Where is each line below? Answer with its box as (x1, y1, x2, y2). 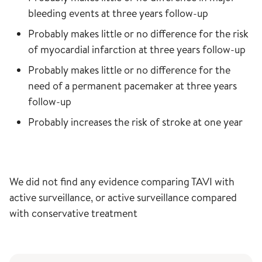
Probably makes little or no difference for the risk (28, 26, 249, 42)
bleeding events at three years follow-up (28, 6, 208, 21)
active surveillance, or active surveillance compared (9, 190, 237, 205)
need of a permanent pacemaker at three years (28, 78, 237, 94)
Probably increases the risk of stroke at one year (28, 115, 243, 130)
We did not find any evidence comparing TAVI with (9, 174, 235, 189)
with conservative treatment (9, 206, 137, 221)
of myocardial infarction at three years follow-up (28, 42, 246, 57)
